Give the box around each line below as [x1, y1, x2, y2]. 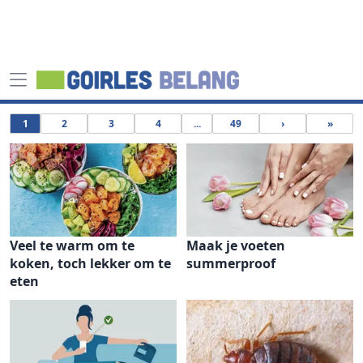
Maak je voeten [186, 237, 285, 254]
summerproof [186, 254, 275, 272]
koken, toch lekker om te [10, 254, 171, 272]
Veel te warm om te [10, 237, 135, 254]
